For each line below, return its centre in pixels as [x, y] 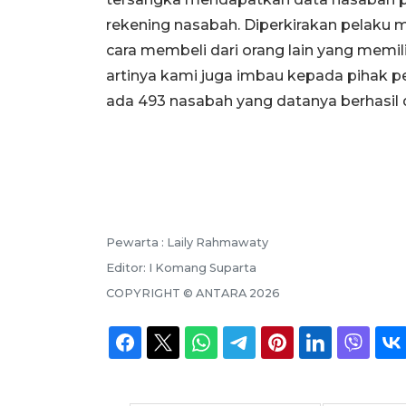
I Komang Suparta [203, 267]
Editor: [127, 267]
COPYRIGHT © [151, 293]
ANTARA [221, 293]
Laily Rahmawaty [217, 242]
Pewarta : [136, 242]
